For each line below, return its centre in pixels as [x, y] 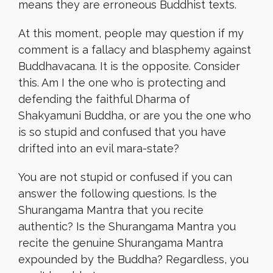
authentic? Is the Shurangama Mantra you [127, 226]
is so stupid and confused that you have [122, 132]
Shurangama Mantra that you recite [111, 210]
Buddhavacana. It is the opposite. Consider [129, 66]
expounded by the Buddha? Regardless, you [133, 259]
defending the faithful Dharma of [104, 99]
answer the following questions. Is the [118, 193]
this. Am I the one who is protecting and [122, 83]
